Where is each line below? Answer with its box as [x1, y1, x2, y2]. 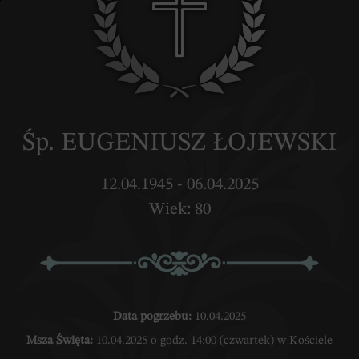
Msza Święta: [26, 335, 93, 347]
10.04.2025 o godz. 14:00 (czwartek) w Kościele [93, 335, 333, 347]
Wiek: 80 [148, 201, 211, 218]
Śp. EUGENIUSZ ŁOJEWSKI [22, 131, 337, 156]
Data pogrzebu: [113, 311, 192, 323]
